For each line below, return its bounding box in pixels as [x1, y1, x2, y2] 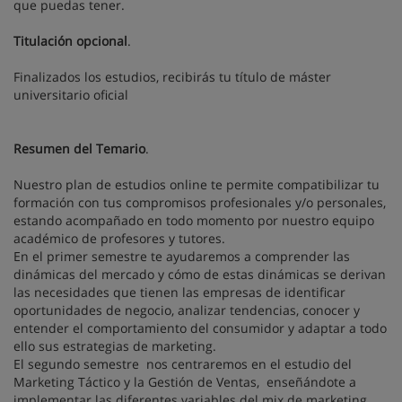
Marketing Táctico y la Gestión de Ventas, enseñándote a [13, 373, 356, 390]
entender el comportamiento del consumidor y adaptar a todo [13, 319, 387, 336]
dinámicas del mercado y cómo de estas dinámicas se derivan [13, 266, 386, 283]
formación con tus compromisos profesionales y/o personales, [13, 194, 386, 211]
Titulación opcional [13, 32, 127, 49]
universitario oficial [13, 86, 128, 103]
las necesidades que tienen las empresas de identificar [13, 284, 345, 301]
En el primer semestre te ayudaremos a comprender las [13, 248, 350, 265]
